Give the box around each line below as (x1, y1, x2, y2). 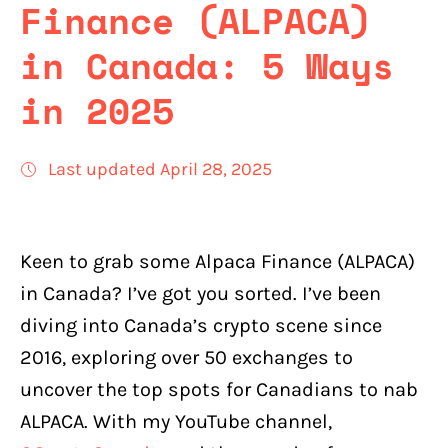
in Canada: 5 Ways (20, 39, 394, 92)
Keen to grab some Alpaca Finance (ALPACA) (20, 250, 415, 273)
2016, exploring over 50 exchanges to (20, 346, 353, 369)
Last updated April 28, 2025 (48, 158, 272, 180)
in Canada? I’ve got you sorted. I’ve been (20, 282, 381, 305)
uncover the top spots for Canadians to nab (20, 378, 418, 401)
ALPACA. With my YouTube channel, (20, 410, 332, 433)
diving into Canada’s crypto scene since (20, 314, 382, 337)
